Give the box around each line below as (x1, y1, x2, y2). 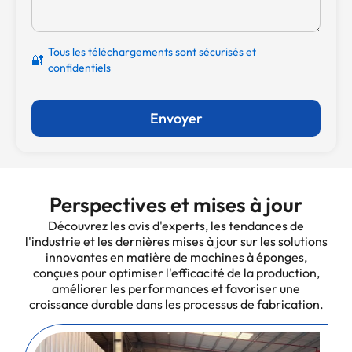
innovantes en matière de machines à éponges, (45, 249, 307, 266)
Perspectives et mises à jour (49, 192, 302, 218)
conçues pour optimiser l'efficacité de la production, (32, 265, 320, 281)
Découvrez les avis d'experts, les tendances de (48, 218, 304, 234)
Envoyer (149, 109, 203, 128)
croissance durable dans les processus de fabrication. (28, 296, 324, 313)
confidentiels (48, 60, 111, 75)
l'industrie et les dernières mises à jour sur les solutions (24, 233, 328, 250)
